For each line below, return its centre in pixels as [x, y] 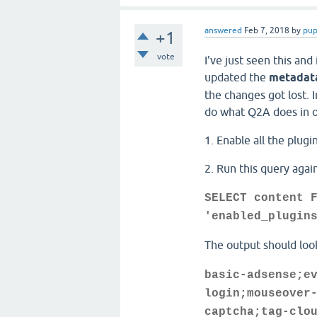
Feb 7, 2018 [267, 30]
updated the [237, 77]
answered [224, 30]
